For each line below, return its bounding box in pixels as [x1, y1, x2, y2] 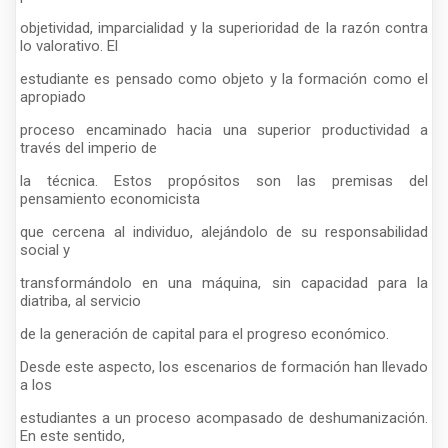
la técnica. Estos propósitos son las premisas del [20, 171, 428, 190]
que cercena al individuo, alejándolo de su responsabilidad [20, 222, 428, 241]
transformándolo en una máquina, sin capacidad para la [20, 273, 428, 292]
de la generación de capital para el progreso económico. [20, 324, 389, 343]
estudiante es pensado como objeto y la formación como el [20, 69, 428, 88]
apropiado [20, 87, 86, 106]
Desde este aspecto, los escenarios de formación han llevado [20, 357, 428, 376]
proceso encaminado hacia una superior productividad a [20, 120, 428, 139]
